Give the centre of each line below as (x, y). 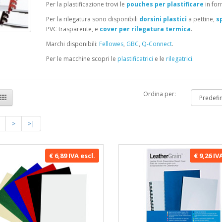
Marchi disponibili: (72, 44)
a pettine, (201, 19)
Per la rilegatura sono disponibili (92, 19)
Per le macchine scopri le (82, 59)
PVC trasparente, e (73, 29)
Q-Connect (157, 44)
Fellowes (111, 44)
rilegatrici (179, 59)
